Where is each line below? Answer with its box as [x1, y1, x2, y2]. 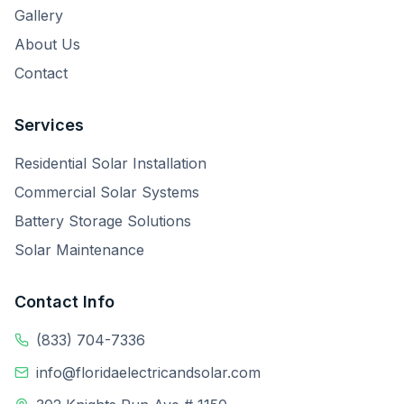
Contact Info [14, 292, 115, 311]
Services [14, 115, 84, 134]
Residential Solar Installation [14, 154, 207, 172]
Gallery [14, 6, 63, 24]
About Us [14, 35, 80, 53]
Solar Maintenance [14, 241, 144, 259]
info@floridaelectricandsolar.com [36, 363, 261, 381]
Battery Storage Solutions [14, 212, 191, 230]
